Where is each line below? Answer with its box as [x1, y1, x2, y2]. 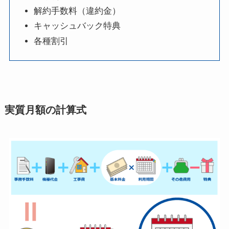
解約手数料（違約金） [33, 6, 121, 16]
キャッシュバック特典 [33, 21, 121, 31]
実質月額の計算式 [4, 104, 86, 116]
